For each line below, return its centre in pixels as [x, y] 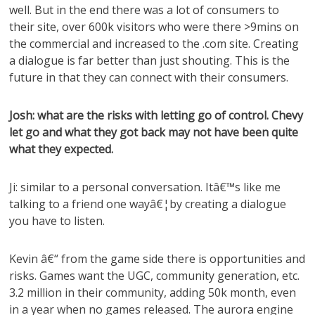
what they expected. [62, 149]
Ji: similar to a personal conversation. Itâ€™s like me [145, 187]
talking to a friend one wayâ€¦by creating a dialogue [148, 204]
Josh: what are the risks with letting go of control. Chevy [156, 115]
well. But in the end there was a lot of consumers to [144, 10]
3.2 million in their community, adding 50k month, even [153, 292]
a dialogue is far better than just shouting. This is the [150, 60]
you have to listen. [57, 221]
